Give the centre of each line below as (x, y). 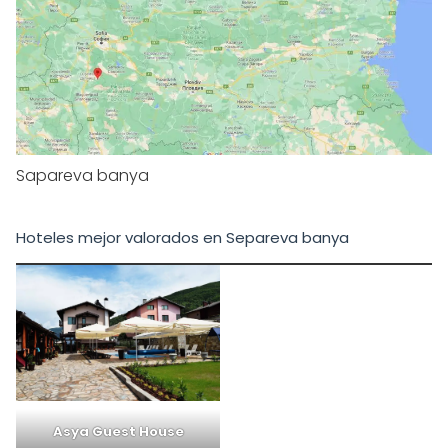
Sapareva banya (82, 175)
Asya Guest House (118, 432)
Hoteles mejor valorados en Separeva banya (182, 237)
